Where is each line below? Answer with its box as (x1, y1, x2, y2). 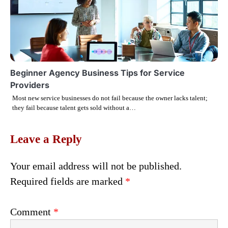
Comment (10, 206, 53, 217)
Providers (10, 79, 49, 90)
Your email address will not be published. (10, 160, 182, 172)
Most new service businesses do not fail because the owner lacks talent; (12, 94, 208, 102)
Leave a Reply (10, 132, 82, 146)
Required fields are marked (10, 175, 125, 187)
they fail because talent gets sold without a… (12, 103, 136, 111)
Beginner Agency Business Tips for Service (10, 67, 185, 78)
